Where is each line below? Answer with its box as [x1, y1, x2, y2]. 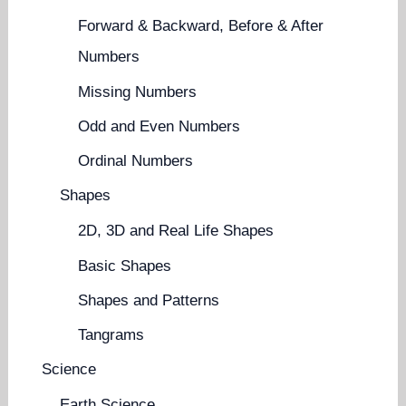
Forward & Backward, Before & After [78, 17, 324, 35]
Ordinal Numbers [78, 152, 194, 169]
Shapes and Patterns [78, 291, 220, 309]
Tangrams [78, 326, 145, 343]
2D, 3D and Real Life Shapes [78, 222, 275, 240]
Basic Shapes [78, 256, 172, 275]
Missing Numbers [78, 82, 198, 101]
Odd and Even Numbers [78, 117, 241, 135]
